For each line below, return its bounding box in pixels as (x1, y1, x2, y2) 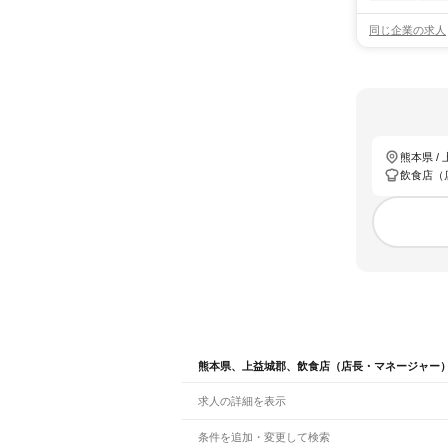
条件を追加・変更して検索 (198, 430, 330, 443)
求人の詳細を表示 (198, 395, 286, 407)
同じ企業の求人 (369, 24, 446, 36)
